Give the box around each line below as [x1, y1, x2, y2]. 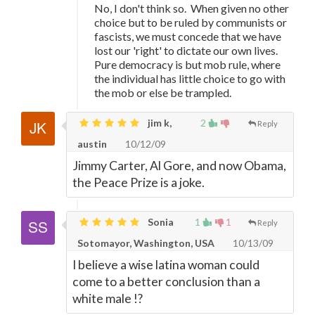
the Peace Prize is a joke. [72, 175, 205, 190]
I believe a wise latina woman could [72, 257, 259, 272]
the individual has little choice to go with [94, 72, 285, 85]
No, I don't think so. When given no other [94, 1, 289, 15]
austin [77, 138, 107, 150]
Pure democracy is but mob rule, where [94, 58, 281, 71]
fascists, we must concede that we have [94, 30, 281, 43]
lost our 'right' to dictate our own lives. [94, 44, 280, 57]
